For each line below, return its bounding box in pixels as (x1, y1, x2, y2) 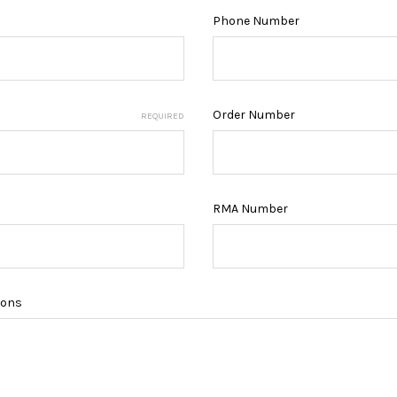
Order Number (213, 106, 295, 122)
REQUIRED (141, 110, 184, 121)
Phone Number (213, 12, 300, 28)
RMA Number (213, 200, 288, 216)
